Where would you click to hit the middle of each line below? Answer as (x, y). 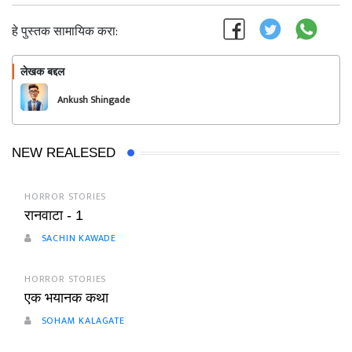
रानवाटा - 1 (54, 215)
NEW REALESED (64, 153)
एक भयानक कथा (66, 298)
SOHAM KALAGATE (81, 321)
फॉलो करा (290, 74)
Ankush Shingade (93, 100)
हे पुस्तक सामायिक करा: (65, 32)
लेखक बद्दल (42, 71)
